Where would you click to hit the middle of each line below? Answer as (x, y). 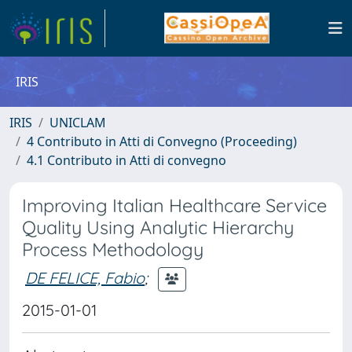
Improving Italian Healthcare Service (174, 205)
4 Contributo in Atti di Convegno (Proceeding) (162, 141)
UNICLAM (78, 123)
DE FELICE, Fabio (85, 277)
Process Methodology (113, 249)
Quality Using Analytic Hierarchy (158, 227)
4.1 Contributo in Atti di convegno (126, 160)
